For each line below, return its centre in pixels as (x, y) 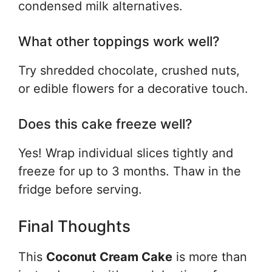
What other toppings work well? (119, 41)
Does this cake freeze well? (105, 124)
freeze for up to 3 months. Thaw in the (130, 171)
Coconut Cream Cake (109, 257)
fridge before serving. (80, 189)
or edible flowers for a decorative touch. (133, 89)
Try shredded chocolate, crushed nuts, (129, 70)
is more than (210, 257)
